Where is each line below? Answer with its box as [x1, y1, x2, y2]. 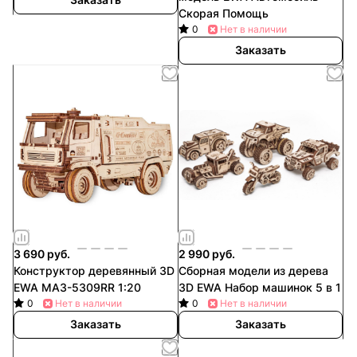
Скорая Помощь [178, 6, 269, 20]
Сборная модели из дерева [178, 263, 328, 277]
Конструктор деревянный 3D [14, 263, 175, 277]
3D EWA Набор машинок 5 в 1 [178, 280, 341, 294]
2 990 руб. [178, 246, 235, 261]
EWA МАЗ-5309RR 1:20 [14, 280, 141, 294]
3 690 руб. [14, 246, 70, 261]
